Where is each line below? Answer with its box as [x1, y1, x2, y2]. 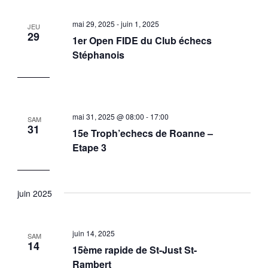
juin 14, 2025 [72, 228, 115, 239]
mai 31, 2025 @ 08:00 [72, 111, 144, 122]
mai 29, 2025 [72, 19, 115, 29]
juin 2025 [17, 187, 52, 199]
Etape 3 [72, 141, 106, 155]
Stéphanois [72, 48, 124, 62]
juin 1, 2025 [120, 19, 159, 29]
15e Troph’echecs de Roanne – [72, 126, 213, 141]
